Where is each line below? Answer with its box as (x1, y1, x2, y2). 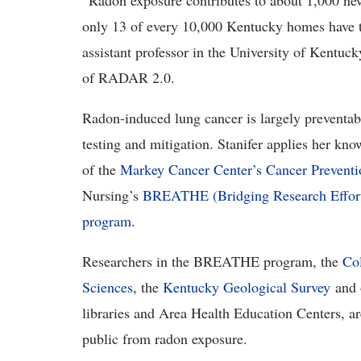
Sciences (82, 277, 133, 297)
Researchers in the (82, 251, 193, 271)
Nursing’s (82, 185, 143, 205)
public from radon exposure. (82, 329, 257, 348)
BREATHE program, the (193, 251, 342, 271)
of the (82, 160, 120, 179)
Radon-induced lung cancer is (82, 108, 260, 127)
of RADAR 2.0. (82, 68, 185, 87)
